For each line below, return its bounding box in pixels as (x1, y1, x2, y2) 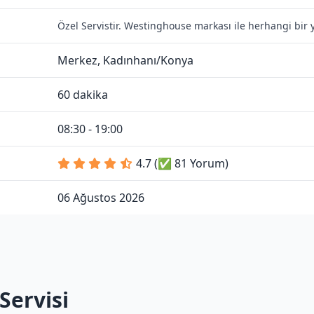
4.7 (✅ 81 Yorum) (136, 156, 228, 171)
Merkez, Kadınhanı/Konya (57, 53, 193, 68)
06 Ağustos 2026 (57, 190, 144, 205)
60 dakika (57, 87, 108, 102)
